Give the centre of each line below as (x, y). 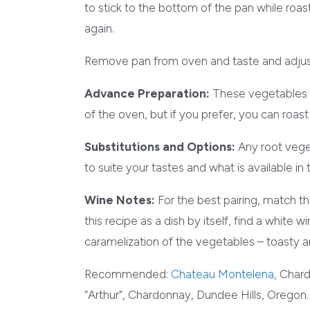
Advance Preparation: (147, 94)
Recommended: (128, 274)
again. (99, 29)
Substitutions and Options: (160, 147)
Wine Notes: (121, 200)
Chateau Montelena (222, 274)
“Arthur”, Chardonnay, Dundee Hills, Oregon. (197, 295)
